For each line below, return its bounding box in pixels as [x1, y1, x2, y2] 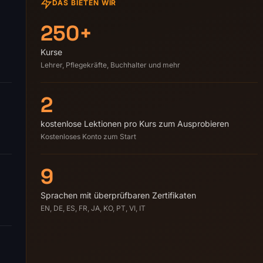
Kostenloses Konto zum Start [41, 132, 136, 141]
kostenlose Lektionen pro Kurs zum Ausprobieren [41, 119, 229, 129]
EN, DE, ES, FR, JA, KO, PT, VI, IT [41, 204, 146, 213]
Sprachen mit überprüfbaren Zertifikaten [41, 190, 196, 201]
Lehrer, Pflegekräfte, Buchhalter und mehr [41, 60, 180, 70]
